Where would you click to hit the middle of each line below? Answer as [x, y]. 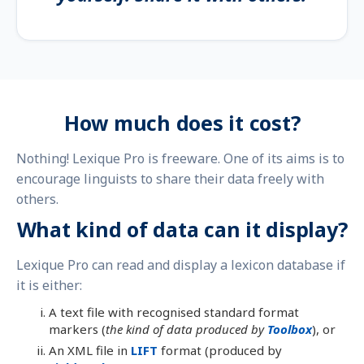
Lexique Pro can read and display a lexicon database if [181, 264]
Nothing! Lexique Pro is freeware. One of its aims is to [180, 158]
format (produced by [220, 350]
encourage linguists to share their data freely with [170, 179]
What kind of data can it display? [182, 229]
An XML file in [90, 350]
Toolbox [290, 329]
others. [37, 199]
